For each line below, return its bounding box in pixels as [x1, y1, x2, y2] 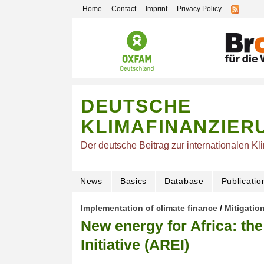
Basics [120, 176, 147, 186]
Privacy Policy [177, 5, 222, 13]
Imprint [146, 5, 167, 13]
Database [164, 176, 204, 186]
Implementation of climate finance [81, 203, 217, 213]
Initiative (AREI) [81, 236, 189, 253]
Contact [111, 5, 136, 13]
